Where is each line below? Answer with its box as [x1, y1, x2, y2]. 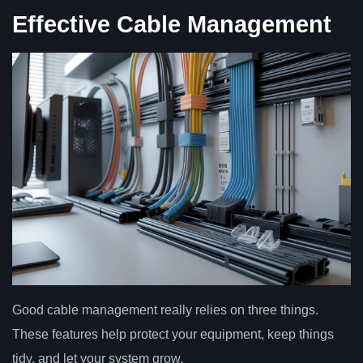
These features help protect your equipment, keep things [12, 327, 334, 342]
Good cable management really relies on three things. [12, 303, 318, 318]
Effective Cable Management [12, 11, 331, 38]
